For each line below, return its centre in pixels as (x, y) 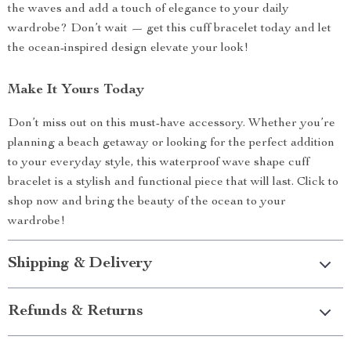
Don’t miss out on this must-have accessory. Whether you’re (172, 124)
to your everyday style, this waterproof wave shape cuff (159, 163)
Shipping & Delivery (80, 264)
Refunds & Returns (76, 312)
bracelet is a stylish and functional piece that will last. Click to (173, 183)
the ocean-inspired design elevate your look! (128, 49)
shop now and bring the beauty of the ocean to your (147, 203)
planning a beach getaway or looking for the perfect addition (171, 144)
